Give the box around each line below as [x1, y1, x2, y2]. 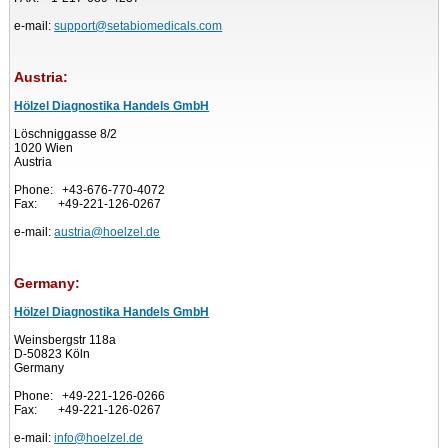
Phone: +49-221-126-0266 [14, 389, 166, 404]
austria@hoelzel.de [54, 225, 161, 240]
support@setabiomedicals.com [54, 19, 223, 34]
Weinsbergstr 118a [14, 333, 117, 348]
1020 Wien [14, 141, 74, 156]
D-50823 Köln [14, 347, 91, 362]
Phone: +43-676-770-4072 [14, 183, 166, 198]
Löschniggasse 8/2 [14, 127, 118, 142]
